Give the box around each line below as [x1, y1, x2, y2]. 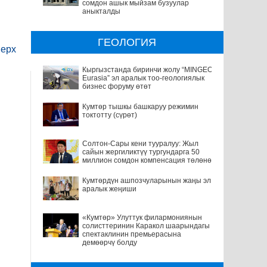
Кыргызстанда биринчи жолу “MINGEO [82, 65, 213, 74]
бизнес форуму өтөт [82, 82, 151, 91]
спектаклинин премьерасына [82, 229, 181, 238]
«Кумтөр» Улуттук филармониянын [82, 213, 202, 222]
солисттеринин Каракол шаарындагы [82, 221, 210, 230]
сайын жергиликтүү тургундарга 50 [82, 147, 200, 156]
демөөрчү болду [82, 238, 137, 247]
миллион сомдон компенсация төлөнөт [82, 156, 215, 164]
